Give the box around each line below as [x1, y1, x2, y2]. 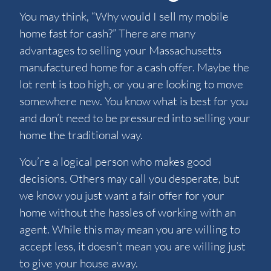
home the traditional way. [19, 128, 143, 143]
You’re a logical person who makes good [19, 154, 211, 169]
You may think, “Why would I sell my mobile [19, 9, 229, 24]
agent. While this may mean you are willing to [19, 222, 240, 237]
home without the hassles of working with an [19, 205, 236, 220]
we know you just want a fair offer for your [19, 188, 224, 203]
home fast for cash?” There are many [19, 26, 195, 41]
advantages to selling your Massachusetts [19, 43, 221, 58]
